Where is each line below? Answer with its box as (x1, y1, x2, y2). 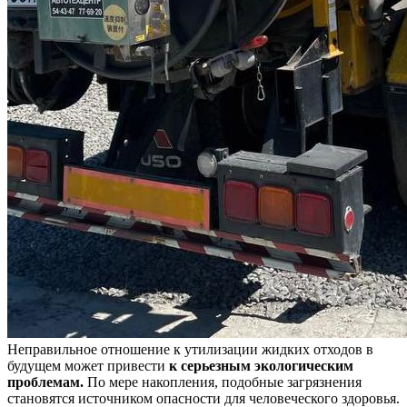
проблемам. (7, 373, 84, 390)
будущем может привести (7, 357, 169, 373)
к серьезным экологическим (169, 357, 353, 373)
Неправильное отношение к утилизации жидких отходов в (7, 341, 373, 357)
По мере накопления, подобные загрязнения (84, 373, 362, 390)
